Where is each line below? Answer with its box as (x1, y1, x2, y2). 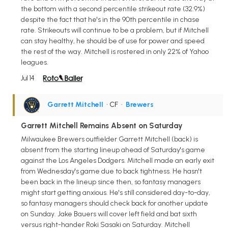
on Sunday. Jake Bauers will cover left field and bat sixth (21, 210, 197, 219)
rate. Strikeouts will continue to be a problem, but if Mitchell (21, 26, 209, 35)
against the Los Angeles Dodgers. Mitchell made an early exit (21, 156, 214, 165)
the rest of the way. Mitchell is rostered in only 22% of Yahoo (21, 47, 209, 56)
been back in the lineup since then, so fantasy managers (21, 178, 201, 187)
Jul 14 (21, 74, 35, 82)
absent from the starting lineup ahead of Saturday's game (21, 146, 205, 155)
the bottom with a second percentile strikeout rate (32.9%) (21, 5, 205, 14)
